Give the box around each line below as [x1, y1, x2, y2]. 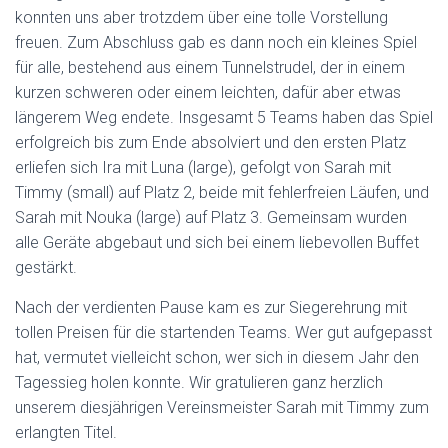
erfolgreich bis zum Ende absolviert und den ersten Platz [15, 132, 406, 152]
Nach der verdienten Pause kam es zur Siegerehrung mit [15, 297, 407, 317]
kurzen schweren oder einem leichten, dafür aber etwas [15, 82, 401, 102]
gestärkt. [15, 257, 77, 277]
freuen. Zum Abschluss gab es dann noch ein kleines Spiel [15, 32, 417, 52]
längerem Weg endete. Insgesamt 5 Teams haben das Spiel [15, 107, 433, 127]
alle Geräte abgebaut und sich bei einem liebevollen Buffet [15, 232, 419, 252]
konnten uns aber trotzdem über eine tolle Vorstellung [15, 7, 388, 27]
